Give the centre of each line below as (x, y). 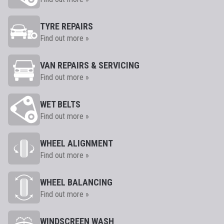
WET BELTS (60, 104)
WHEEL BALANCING (76, 182)
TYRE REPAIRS (66, 26)
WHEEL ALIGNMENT (76, 143)
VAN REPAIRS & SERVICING (90, 65)
